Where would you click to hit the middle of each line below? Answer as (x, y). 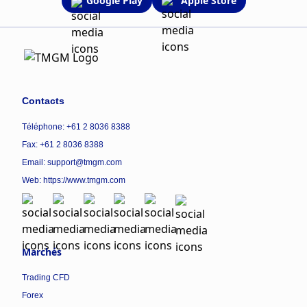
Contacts (43, 101)
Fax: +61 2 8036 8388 (63, 145)
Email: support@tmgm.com (72, 163)
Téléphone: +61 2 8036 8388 (76, 127)
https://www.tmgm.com (84, 181)
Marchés (42, 251)
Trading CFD (46, 277)
